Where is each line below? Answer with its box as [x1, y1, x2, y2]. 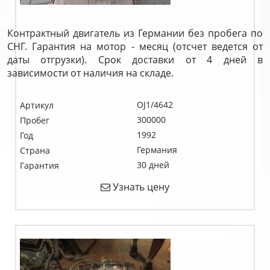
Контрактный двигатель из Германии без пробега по [7, 27, 263, 40]
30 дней [137, 159, 169, 171]
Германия [137, 144, 177, 155]
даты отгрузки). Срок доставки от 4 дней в [7, 53, 263, 66]
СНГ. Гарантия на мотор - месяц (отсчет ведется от [7, 40, 263, 53]
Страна [20, 145, 50, 156]
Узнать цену [110, 180, 169, 193]
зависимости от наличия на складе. [7, 66, 174, 80]
